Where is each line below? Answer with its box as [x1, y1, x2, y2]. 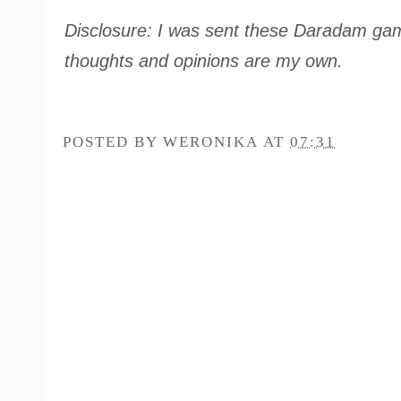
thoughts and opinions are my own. [64, 51, 348, 72]
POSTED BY [63, 133, 163, 151]
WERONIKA [163, 133, 258, 151]
